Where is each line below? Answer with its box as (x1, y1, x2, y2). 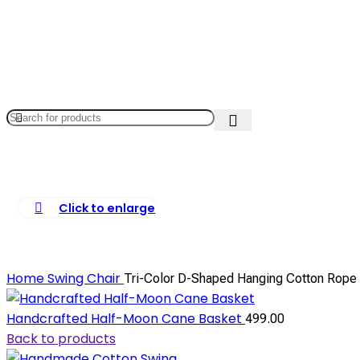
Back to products (6, 329, 116, 348)
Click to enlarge (59, 200, 156, 217)
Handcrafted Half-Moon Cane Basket (6, 309, 245, 328)
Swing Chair (47, 269, 124, 288)
